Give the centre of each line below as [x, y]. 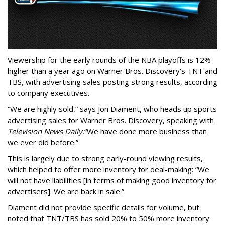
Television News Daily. [46, 131]
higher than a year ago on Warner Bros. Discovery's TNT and [113, 71]
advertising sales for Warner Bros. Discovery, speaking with [111, 120]
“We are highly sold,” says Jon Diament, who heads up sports [112, 109]
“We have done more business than [146, 131]
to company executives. [48, 93]
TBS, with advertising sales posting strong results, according [113, 82]
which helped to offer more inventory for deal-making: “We [108, 170]
